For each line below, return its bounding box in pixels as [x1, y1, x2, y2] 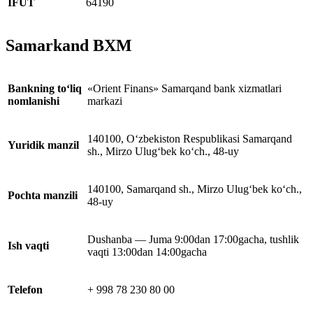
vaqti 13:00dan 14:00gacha [87, 245, 207, 258]
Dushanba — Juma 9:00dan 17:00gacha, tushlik [87, 233, 299, 245]
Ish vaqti [8, 239, 49, 252]
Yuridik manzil [8, 138, 79, 151]
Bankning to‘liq [8, 82, 82, 94]
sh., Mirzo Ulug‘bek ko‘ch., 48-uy [87, 145, 239, 157]
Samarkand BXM [6, 36, 132, 54]
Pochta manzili [8, 189, 78, 201]
